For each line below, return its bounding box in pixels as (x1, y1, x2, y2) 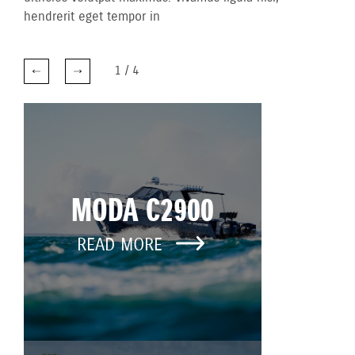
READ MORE (76, 234, 168, 258)
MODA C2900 (71, 191, 214, 235)
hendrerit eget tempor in (24, 8, 160, 25)
